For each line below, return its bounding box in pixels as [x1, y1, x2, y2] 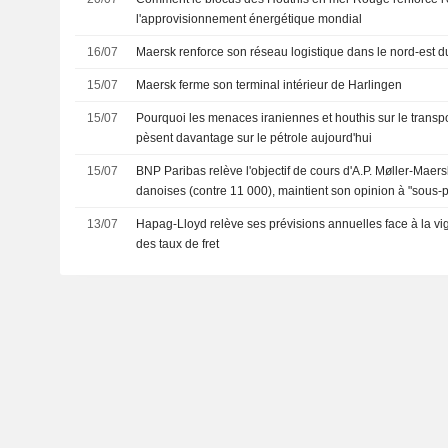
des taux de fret [136, 236, 220, 251]
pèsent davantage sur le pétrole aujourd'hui [136, 130, 373, 145]
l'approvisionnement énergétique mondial [136, 11, 363, 26]
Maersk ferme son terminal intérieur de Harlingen [136, 77, 403, 92]
